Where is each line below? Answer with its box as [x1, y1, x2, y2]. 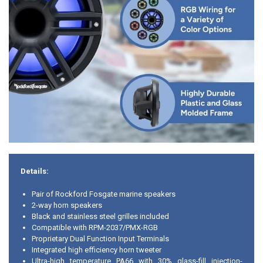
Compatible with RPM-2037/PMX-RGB [32, 222, 159, 232]
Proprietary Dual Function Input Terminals [32, 234, 170, 243]
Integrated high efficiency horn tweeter [32, 245, 162, 254]
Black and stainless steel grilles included [32, 211, 170, 221]
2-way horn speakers [32, 200, 103, 210]
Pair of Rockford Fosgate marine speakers [32, 189, 176, 198]
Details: [20, 167, 49, 176]
